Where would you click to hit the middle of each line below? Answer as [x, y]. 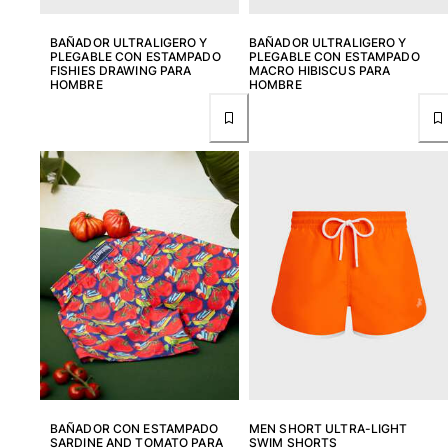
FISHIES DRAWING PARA [121, 70]
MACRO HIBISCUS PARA [320, 70]
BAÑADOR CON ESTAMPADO [134, 428]
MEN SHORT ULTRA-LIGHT [328, 428]
